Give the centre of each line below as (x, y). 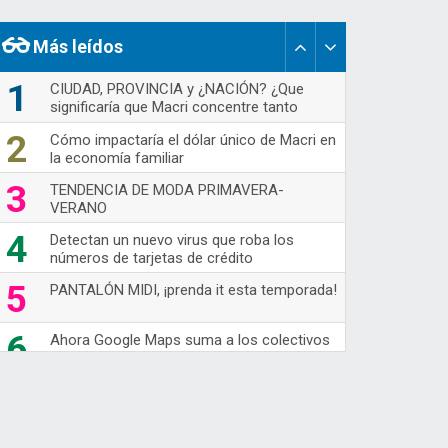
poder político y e (106, 124)
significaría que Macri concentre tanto (173, 106)
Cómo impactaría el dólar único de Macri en (192, 139)
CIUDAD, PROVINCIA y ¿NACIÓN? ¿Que (176, 88)
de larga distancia (107, 357)
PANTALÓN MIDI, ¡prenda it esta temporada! (193, 289)
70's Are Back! (96, 389)
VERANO (78, 207)
